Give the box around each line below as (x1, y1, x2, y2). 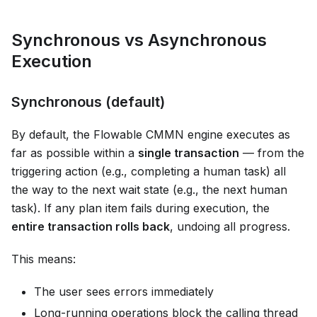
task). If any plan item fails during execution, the (11, 201, 270, 216)
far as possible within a (11, 146, 138, 161)
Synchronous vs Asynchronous (11, 30, 267, 51)
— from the (239, 146, 304, 161)
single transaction (138, 146, 239, 161)
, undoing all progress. (170, 219, 290, 234)
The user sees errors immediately (34, 284, 214, 299)
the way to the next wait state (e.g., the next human (11, 183, 287, 197)
